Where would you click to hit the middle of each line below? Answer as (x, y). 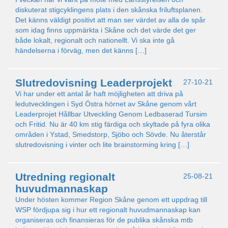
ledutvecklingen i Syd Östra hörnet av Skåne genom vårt (106, 104)
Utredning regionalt (65, 177)
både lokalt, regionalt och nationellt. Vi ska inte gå (95, 40)
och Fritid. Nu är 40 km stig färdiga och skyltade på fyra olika (113, 124)
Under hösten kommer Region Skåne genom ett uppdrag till (111, 199)
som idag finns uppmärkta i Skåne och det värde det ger (106, 30)
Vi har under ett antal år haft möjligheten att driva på (99, 94)
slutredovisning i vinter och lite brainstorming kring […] (102, 145)
